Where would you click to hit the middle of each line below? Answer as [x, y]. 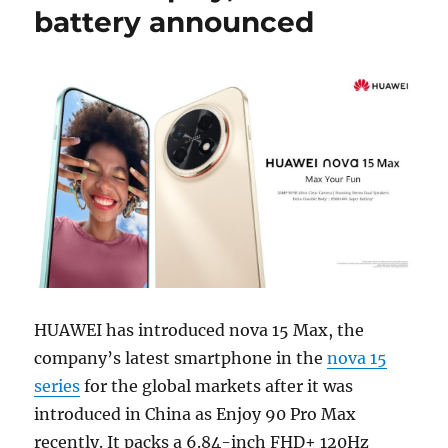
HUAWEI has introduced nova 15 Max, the [199, 329]
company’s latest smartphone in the [181, 357]
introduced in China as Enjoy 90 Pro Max [195, 413]
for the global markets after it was [217, 385]
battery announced [174, 22]
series [57, 385]
